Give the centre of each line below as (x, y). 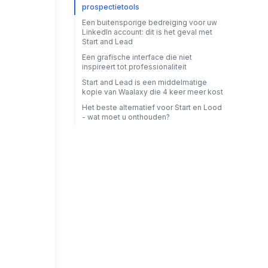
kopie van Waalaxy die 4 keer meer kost (152, 92)
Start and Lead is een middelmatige (144, 82)
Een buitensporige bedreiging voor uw (149, 22)
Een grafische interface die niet (137, 57)
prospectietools (110, 7)
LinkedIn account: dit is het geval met (147, 32)
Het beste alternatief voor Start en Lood (152, 107)
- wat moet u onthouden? (126, 117)
